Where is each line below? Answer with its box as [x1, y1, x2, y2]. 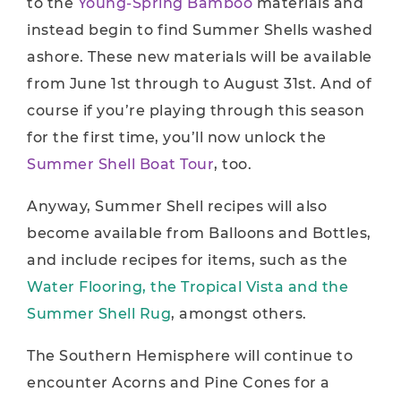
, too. [214, 156, 252, 173]
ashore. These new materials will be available [27, 48, 372, 65]
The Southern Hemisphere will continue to [27, 347, 353, 364]
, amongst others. [171, 305, 307, 322]
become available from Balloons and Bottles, [27, 225, 371, 242]
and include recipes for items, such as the [27, 252, 347, 269]
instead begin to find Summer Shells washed [27, 21, 372, 38]
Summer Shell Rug [27, 305, 171, 322]
